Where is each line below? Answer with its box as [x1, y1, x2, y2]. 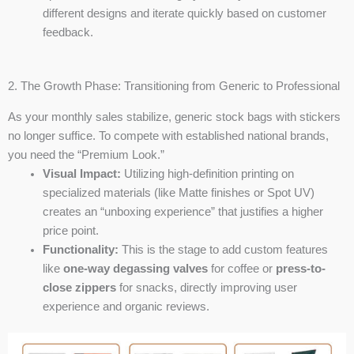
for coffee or [207, 262, 276, 275]
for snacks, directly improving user [115, 281, 297, 294]
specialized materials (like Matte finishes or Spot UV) [42, 186, 314, 199]
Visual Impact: [42, 167, 121, 180]
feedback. [42, 26, 93, 40]
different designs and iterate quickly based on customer [42, 7, 326, 21]
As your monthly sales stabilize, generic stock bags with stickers [8, 110, 341, 123]
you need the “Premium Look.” [8, 148, 164, 161]
